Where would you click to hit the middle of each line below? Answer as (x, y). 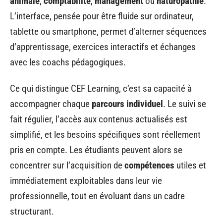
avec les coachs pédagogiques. (68, 62)
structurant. (32, 211)
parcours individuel (127, 104)
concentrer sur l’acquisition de (67, 165)
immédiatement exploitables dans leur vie (86, 181)
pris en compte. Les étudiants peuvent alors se (96, 150)
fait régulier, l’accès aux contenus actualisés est (99, 119)
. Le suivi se (185, 104)
